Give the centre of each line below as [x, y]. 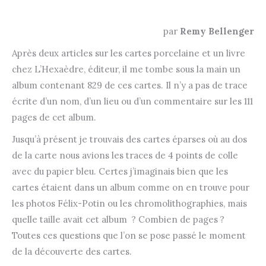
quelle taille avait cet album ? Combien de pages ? [118, 219]
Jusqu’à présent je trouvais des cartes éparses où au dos [129, 139]
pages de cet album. [54, 117]
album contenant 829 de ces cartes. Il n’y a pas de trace [130, 85]
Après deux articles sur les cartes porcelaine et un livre [129, 53]
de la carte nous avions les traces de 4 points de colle [125, 155]
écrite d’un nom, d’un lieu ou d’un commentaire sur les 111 [132, 101]
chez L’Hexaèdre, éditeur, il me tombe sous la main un [126, 69]
